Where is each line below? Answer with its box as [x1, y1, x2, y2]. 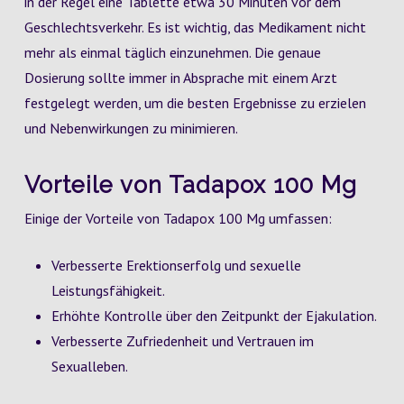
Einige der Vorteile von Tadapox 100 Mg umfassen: [23, 209, 332, 227]
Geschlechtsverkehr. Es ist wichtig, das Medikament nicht [23, 18, 366, 36]
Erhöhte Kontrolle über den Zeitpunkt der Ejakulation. [50, 307, 377, 325]
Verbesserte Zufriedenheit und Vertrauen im [50, 332, 314, 350]
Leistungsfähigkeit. [50, 281, 165, 299]
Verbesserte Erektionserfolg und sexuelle [50, 256, 301, 274]
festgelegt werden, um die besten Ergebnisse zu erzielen [23, 94, 366, 112]
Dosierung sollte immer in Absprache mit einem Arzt [23, 69, 337, 87]
